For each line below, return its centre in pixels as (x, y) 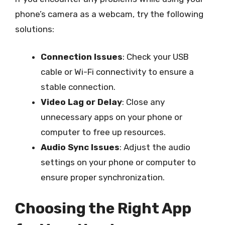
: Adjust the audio (155, 147)
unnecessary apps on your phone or (111, 117)
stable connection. (78, 87)
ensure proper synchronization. (103, 177)
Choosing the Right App (103, 208)
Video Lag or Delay (81, 102)
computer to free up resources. (103, 132)
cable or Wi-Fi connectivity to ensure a (117, 72)
